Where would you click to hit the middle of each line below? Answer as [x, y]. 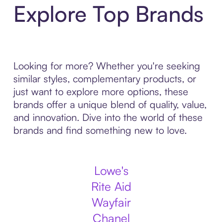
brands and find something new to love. [100, 130]
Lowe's [111, 170]
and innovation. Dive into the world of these [108, 117]
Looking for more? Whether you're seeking [107, 66]
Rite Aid [111, 186]
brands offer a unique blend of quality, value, [110, 104]
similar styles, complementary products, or [105, 79]
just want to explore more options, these [101, 91]
